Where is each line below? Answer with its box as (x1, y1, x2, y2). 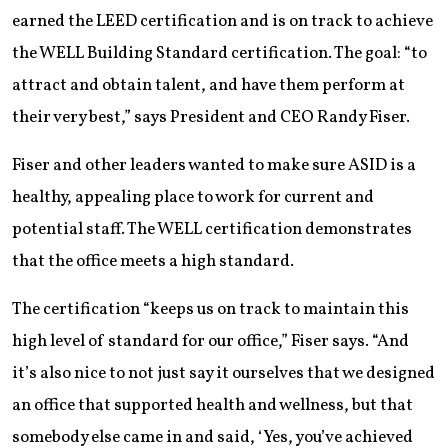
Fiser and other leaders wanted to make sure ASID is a (12, 153, 416, 177)
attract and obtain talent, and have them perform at (12, 73, 405, 97)
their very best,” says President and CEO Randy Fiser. (12, 105, 410, 129)
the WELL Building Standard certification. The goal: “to (12, 41, 427, 65)
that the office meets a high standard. (12, 249, 294, 273)
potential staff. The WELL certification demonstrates (12, 217, 412, 241)
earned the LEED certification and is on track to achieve (12, 9, 433, 33)
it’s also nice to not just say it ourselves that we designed (12, 361, 435, 385)
